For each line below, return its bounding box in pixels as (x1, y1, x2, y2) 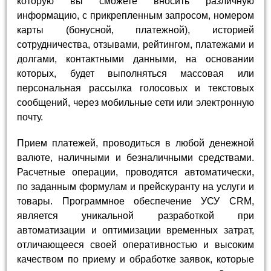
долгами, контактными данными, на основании (17, 53, 254, 64)
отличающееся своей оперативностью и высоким (17, 240, 254, 250)
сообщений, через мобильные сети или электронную (17, 97, 254, 108)
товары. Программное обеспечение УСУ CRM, (17, 196, 254, 207)
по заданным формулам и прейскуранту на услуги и (17, 181, 254, 192)
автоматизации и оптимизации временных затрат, (17, 225, 254, 236)
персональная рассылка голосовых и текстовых (17, 82, 254, 93)
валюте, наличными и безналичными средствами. (17, 152, 254, 163)
